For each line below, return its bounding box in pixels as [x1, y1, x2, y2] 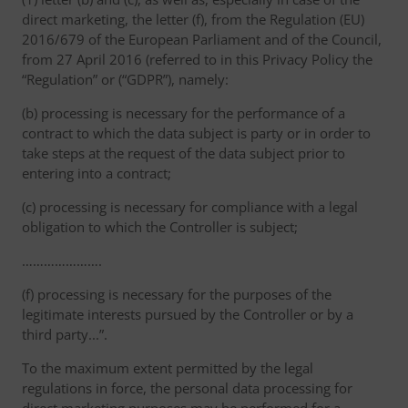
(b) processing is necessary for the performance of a [22, 104, 345, 122]
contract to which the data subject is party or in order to [22, 124, 371, 142]
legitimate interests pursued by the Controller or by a [22, 305, 353, 323]
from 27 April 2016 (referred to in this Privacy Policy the [22, 50, 372, 68]
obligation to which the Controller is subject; [22, 218, 298, 236]
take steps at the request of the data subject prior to [22, 144, 345, 162]
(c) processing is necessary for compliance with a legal [22, 198, 358, 216]
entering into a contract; [22, 164, 171, 182]
